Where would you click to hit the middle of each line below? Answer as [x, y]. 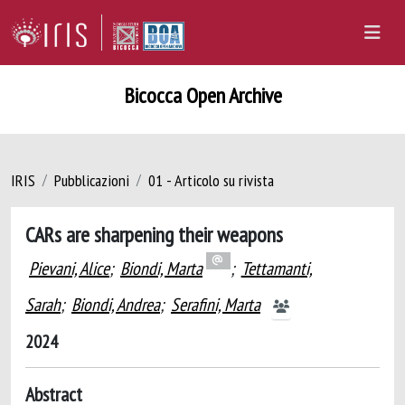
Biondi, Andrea [116, 305]
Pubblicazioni [92, 180]
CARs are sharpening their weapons [154, 234]
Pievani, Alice [69, 268]
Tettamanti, [277, 268]
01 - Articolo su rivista [211, 180]
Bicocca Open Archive [202, 95]
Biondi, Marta [161, 268]
